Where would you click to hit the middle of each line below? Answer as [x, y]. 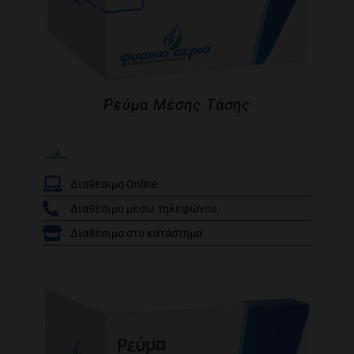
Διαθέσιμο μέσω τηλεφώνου [144, 209]
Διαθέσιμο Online [114, 184]
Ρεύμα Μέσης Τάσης [177, 105]
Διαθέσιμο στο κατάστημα [136, 233]
